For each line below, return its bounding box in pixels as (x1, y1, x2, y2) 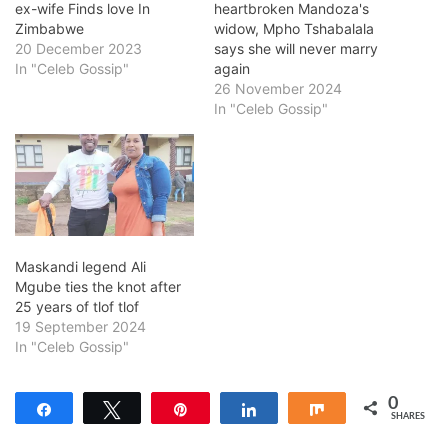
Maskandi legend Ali (15, 258, 146, 276)
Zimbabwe (15, 19, 84, 37)
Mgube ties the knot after (15, 278, 181, 296)
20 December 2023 (15, 39, 142, 57)
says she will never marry (214, 39, 378, 57)
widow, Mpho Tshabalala (214, 19, 374, 37)
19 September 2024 (15, 318, 146, 336)
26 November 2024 (214, 79, 342, 97)
